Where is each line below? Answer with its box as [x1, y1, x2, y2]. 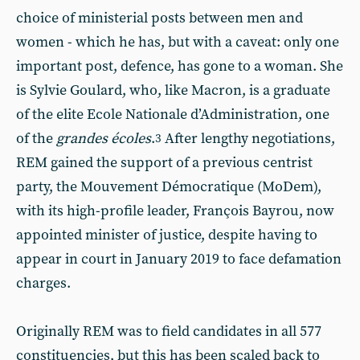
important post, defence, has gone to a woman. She [16, 57, 343, 76]
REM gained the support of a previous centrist [16, 153, 313, 172]
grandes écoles [56, 129, 151, 148]
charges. [16, 274, 71, 292]
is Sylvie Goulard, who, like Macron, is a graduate [16, 81, 330, 100]
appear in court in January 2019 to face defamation [16, 250, 342, 268]
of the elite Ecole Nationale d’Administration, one [16, 105, 329, 124]
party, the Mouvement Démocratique [16, 178, 254, 196]
